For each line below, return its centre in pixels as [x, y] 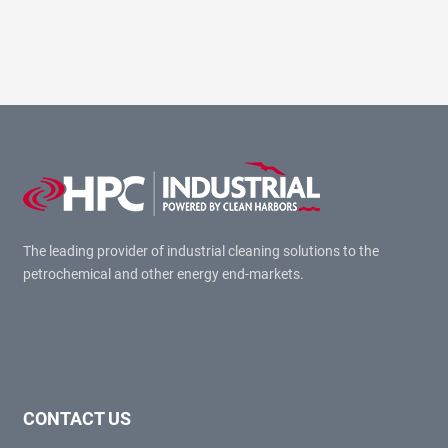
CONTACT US [76, 418]
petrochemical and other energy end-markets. [163, 273]
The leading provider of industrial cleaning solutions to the [200, 250]
